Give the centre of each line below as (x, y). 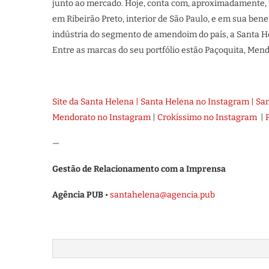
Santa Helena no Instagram (195, 102)
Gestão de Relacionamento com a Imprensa (139, 169)
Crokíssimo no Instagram (207, 117)
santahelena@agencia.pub (162, 195)
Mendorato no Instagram (101, 117)
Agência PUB (79, 195)
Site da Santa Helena (93, 102)
